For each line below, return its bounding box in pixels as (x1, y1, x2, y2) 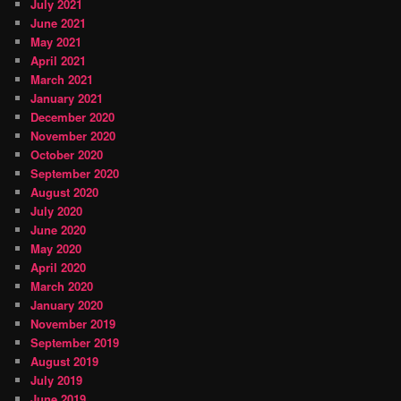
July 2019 (30, 371, 83, 388)
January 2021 (30, 89, 104, 107)
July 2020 (30, 201, 83, 219)
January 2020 (30, 295, 104, 313)
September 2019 (30, 333, 120, 351)
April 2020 (30, 258, 87, 276)
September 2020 (30, 164, 120, 182)
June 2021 (30, 13, 87, 31)
